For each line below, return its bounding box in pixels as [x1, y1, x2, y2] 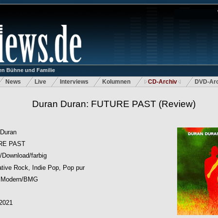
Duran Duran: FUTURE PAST [32, 99, 156, 109]
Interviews [60, 78, 89, 85]
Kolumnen [102, 78, 130, 85]
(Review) [156, 99, 196, 109]
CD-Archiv [148, 78, 177, 85]
